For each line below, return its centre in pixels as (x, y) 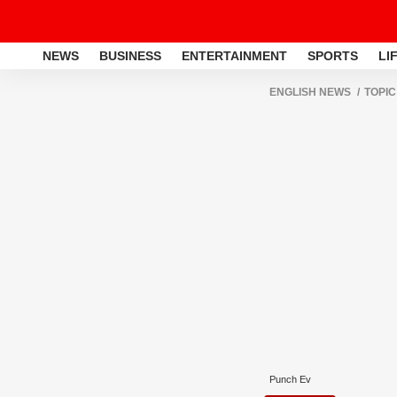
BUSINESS (130, 55)
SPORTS (333, 55)
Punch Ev (290, 379)
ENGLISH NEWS (310, 92)
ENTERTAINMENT (234, 55)
